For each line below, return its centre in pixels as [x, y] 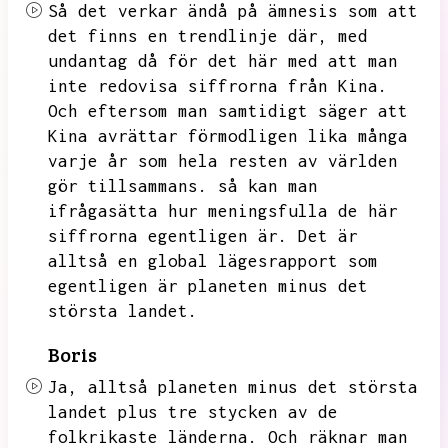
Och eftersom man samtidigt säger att [228, 111]
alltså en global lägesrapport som [213, 261]
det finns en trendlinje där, [188, 36]
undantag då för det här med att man [223, 61]
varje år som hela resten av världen [223, 161]
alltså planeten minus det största [253, 387]
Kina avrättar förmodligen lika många [228, 136]
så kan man [268, 186]
